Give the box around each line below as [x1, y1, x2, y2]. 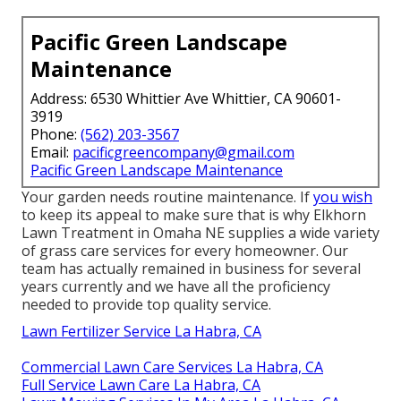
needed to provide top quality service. [21, 294, 271, 314]
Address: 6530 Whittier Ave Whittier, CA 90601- [30, 88, 341, 108]
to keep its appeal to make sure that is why [21, 204, 313, 225]
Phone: [30, 124, 81, 144]
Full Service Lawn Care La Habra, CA [21, 374, 260, 395]
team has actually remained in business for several [21, 258, 361, 278]
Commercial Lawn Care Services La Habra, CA [21, 356, 323, 377]
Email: [30, 141, 73, 162]
